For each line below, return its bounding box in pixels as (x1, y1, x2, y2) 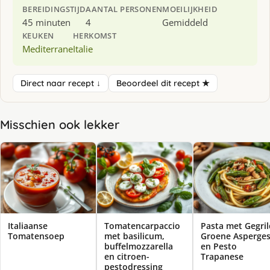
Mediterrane (22, 42, 73, 55)
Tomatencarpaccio (104, 220, 180, 232)
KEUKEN (22, 30, 54, 41)
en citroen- (104, 251, 149, 263)
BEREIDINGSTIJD (22, 3, 86, 14)
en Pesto (201, 240, 237, 253)
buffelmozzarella (104, 240, 173, 253)
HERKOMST (73, 30, 117, 41)
